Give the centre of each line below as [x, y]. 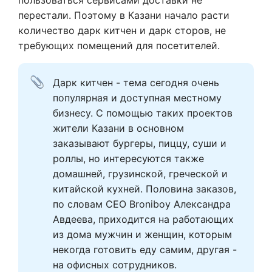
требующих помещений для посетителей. [119, 46]
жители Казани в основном [118, 128]
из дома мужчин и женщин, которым [142, 235]
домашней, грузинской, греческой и [140, 174]
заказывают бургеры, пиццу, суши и [140, 144]
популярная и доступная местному [137, 98]
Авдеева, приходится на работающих [143, 219]
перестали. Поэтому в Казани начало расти [124, 15]
